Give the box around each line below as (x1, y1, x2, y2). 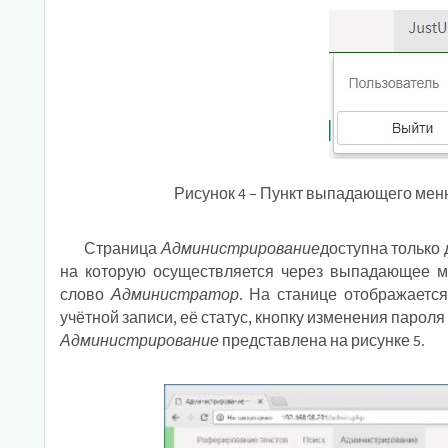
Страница (84, 238, 161, 258)
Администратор (110, 284, 239, 304)
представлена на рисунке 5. (219, 330, 425, 350)
